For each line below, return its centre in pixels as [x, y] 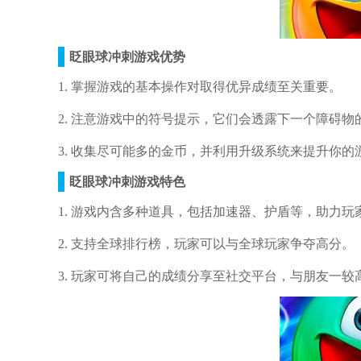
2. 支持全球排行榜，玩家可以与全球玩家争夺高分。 [206, 244]
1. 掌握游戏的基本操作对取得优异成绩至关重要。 [200, 87]
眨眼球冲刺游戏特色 [127, 182]
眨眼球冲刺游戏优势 [127, 57]
